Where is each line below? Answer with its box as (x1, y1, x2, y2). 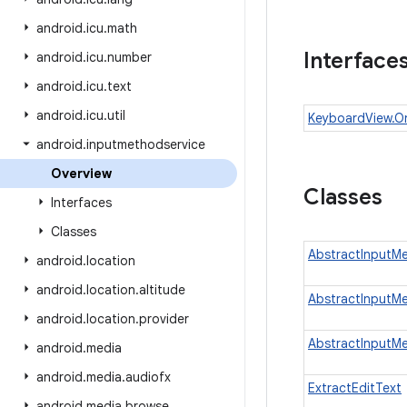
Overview (51, 165, 112, 182)
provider (139, 311, 189, 327)
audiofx (125, 369, 171, 385)
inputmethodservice (86, 136, 205, 153)
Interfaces (51, 194, 112, 211)
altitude (139, 282, 185, 298)
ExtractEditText (308, 380, 402, 396)
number (107, 49, 152, 65)
